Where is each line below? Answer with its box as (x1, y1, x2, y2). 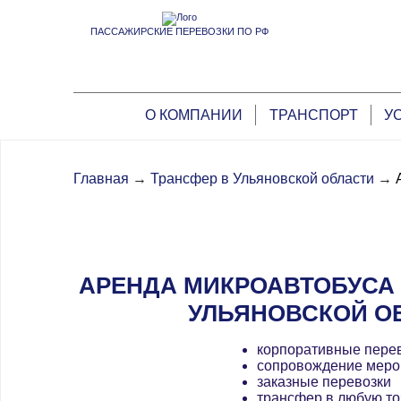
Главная (73, 171, 129, 187)
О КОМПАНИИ (145, 107, 243, 124)
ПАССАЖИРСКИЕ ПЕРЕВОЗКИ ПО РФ (90, 26, 269, 38)
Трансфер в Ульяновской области (150, 171, 374, 187)
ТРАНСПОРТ (269, 107, 358, 124)
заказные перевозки (256, 374, 391, 390)
